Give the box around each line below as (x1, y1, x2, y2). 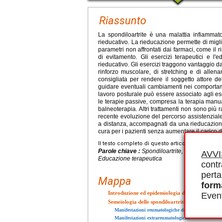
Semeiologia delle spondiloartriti (108, 198, 185, 205)
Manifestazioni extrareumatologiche (114, 215, 190, 221)
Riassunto (99, 14, 146, 27)
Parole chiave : (98, 147, 142, 155)
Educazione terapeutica (98, 155, 162, 162)
